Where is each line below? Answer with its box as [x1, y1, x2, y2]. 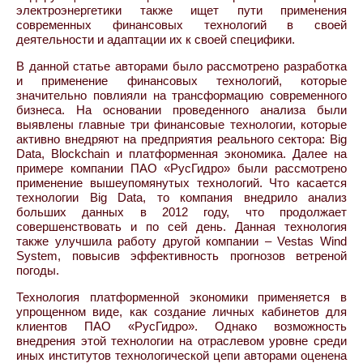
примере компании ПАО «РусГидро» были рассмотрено [16, 161, 347, 175]
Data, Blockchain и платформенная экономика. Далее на [16, 147, 347, 160]
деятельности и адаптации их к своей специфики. [16, 32, 295, 46]
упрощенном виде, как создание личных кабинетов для [16, 305, 347, 318]
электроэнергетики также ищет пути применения [16, 3, 347, 17]
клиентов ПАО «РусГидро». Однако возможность [16, 319, 347, 333]
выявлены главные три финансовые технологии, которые [16, 117, 347, 131]
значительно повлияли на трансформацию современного [16, 88, 347, 102]
